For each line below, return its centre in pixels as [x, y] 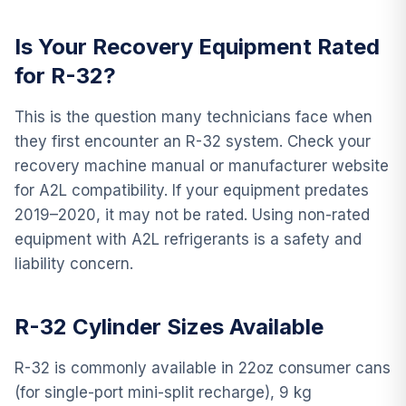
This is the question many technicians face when [193, 116]
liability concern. [74, 263]
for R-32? [65, 75]
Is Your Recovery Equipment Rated [197, 46]
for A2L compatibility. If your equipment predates [192, 190]
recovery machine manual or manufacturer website [202, 165]
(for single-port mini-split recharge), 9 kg [163, 392]
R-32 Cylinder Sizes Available [169, 326]
